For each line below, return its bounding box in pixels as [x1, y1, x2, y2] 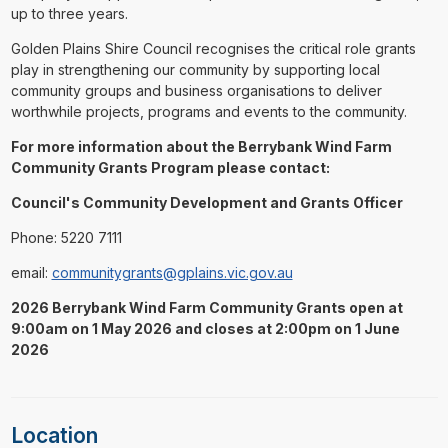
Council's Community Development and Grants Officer [10, 193, 403, 211]
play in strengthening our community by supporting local [10, 60, 380, 78]
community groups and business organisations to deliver [10, 81, 382, 99]
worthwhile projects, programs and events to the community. [10, 102, 407, 120]
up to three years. [10, 4, 128, 22]
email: [10, 263, 52, 281]
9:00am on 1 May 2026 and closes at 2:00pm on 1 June [10, 319, 400, 337]
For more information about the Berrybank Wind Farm [10, 137, 392, 155]
